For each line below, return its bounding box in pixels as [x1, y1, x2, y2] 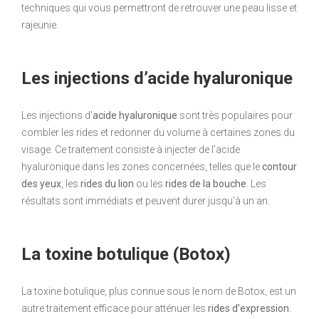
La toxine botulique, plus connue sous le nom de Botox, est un [21, 286, 296, 298]
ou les [134, 178, 165, 190]
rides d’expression [208, 303, 289, 315]
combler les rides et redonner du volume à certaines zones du [21, 127, 295, 139]
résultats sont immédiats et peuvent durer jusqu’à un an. [21, 195, 270, 207]
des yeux [21, 178, 61, 190]
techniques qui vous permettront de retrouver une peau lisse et [21, 2, 297, 14]
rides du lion [80, 178, 134, 190]
